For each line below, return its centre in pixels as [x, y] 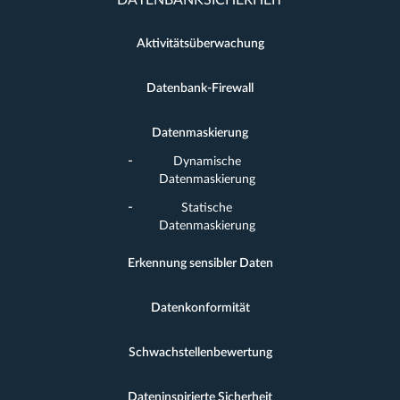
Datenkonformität [200, 308]
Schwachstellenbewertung [200, 353]
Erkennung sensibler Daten [200, 263]
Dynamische [207, 162]
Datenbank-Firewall [200, 88]
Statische [207, 208]
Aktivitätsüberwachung [200, 44]
